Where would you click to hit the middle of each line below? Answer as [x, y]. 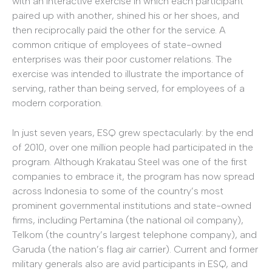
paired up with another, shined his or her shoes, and [126, 15]
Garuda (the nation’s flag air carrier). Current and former [135, 250]
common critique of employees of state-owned [117, 44]
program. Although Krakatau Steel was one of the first [130, 162]
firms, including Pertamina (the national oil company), [128, 220]
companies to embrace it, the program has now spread [133, 177]
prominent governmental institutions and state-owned [132, 206]
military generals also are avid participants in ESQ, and [130, 264]
